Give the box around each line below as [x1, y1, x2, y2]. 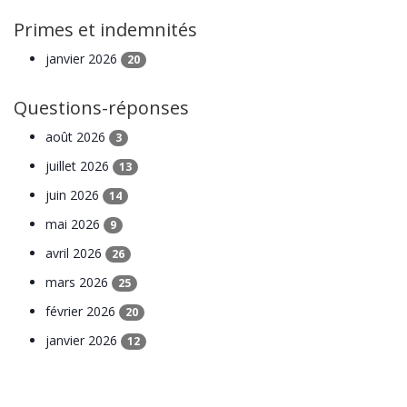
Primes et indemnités [14, 17, 197, 43]
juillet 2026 [45, 157, 113, 175]
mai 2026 [45, 215, 104, 233]
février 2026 [45, 303, 119, 321]
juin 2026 [45, 186, 103, 204]
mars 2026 [45, 273, 112, 292]
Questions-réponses [14, 95, 189, 121]
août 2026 [45, 128, 109, 146]
